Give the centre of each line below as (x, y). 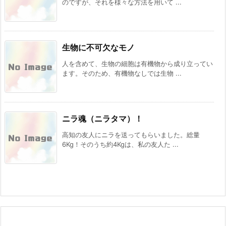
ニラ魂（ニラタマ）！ (102, 118)
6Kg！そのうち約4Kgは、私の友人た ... (120, 144)
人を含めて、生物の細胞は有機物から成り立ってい (137, 63)
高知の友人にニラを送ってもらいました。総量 (131, 134)
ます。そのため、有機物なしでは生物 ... (122, 73)
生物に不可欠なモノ (98, 47)
